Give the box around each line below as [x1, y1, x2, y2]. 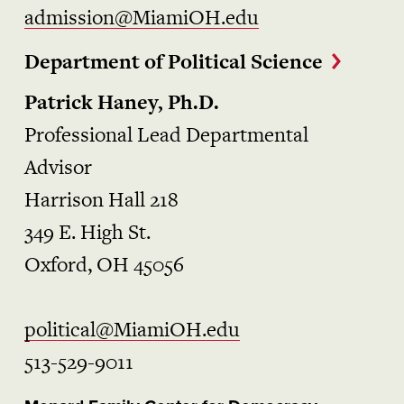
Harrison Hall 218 [23, 185, 179, 215]
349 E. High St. [23, 217, 151, 247]
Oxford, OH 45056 [23, 250, 184, 280]
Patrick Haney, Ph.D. [23, 87, 219, 117]
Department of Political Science [23, 47, 323, 77]
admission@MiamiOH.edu [23, 3, 259, 32]
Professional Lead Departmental [23, 120, 308, 150]
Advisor [23, 152, 92, 182]
